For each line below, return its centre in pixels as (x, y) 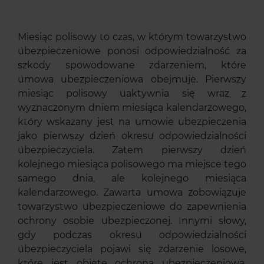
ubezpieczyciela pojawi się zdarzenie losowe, (132, 249)
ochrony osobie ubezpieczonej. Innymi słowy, (132, 221)
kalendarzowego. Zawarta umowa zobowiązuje (132, 192)
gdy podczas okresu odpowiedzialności (132, 235)
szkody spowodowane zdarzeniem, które (132, 65)
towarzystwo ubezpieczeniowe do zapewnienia (132, 207)
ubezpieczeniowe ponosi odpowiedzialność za (132, 51)
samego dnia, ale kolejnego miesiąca (132, 178)
